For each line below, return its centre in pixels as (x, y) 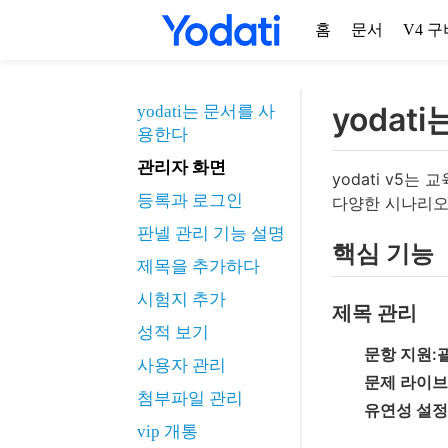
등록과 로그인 (190, 200)
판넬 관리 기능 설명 (211, 233)
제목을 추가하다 (198, 266)
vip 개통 (167, 431)
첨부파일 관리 (190, 398)
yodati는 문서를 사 (206, 111)
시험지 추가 (181, 299)
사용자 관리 (181, 365)
